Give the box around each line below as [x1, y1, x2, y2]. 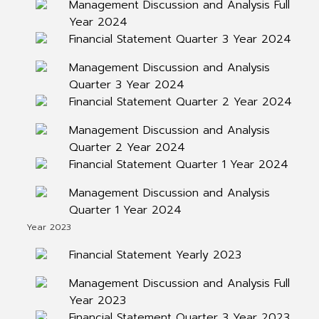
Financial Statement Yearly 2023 [68, 246, 241, 263]
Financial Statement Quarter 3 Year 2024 [68, 31, 291, 48]
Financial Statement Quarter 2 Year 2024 [68, 93, 292, 110]
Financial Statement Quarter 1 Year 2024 [68, 156, 288, 173]
